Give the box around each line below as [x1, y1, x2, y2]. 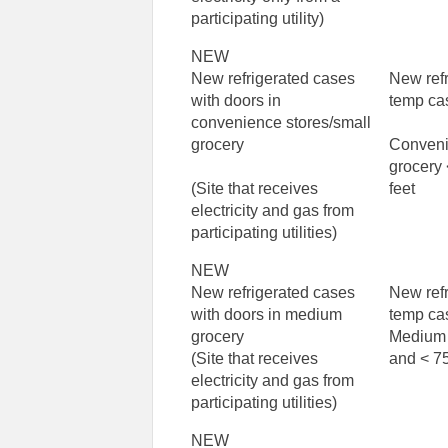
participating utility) [191, 10, 325, 28]
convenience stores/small [191, 114, 372, 132]
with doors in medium [191, 306, 343, 324]
